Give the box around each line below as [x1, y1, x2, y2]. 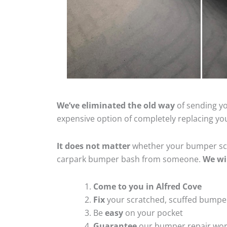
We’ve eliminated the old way [57, 99, 175, 111]
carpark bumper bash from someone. [57, 153, 203, 165]
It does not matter [57, 140, 130, 152]
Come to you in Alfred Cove [93, 180, 202, 192]
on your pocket [123, 207, 183, 218]
